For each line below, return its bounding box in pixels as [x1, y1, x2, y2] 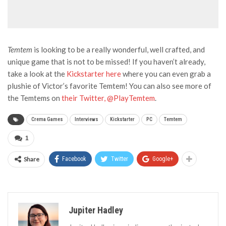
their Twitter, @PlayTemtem [62, 93, 155, 102]
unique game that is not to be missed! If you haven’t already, [8, 56, 205, 66]
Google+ [152, 155, 173, 162]
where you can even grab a [121, 69, 211, 78]
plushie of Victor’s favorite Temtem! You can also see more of [8, 81, 211, 90]
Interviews [75, 116, 98, 122]
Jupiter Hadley [69, 204, 123, 215]
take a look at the [8, 69, 67, 78]
